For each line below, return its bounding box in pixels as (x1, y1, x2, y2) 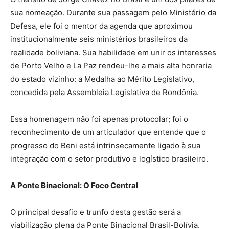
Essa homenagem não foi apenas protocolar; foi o (10, 114, 188, 124)
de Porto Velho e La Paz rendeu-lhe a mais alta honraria (10, 61, 212, 71)
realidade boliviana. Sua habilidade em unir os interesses (10, 48, 216, 58)
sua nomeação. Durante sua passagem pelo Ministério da (10, 8, 216, 18)
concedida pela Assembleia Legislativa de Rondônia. (10, 87, 199, 98)
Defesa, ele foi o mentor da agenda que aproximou (10, 21, 193, 31)
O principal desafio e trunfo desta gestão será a (10, 207, 181, 217)
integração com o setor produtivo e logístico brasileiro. (10, 154, 208, 164)
